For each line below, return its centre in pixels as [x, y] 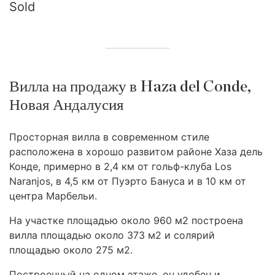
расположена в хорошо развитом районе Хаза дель [136, 152]
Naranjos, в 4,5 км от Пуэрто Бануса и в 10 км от [128, 181]
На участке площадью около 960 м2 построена [126, 220]
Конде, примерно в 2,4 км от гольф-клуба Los [120, 166]
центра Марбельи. [53, 196]
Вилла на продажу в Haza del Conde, [130, 87]
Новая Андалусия [67, 105]
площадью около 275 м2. [71, 250]
